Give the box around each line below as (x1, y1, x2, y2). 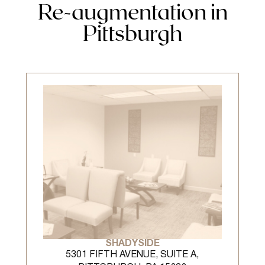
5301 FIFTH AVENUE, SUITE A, (66, 251, 199, 259)
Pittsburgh (83, 20, 182, 45)
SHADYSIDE (105, 240, 160, 248)
